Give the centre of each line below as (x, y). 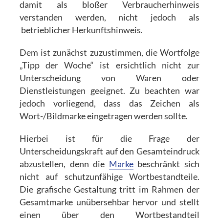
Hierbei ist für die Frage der (109, 138)
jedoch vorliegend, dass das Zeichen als (109, 103)
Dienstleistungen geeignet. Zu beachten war (109, 90)
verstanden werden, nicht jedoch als (109, 17)
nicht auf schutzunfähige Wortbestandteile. (109, 176)
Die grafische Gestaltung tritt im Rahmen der (109, 189)
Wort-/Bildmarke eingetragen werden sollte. (104, 116)
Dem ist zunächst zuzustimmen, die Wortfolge (109, 52)
